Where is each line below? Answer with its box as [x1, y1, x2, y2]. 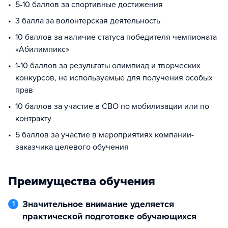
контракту [15, 113, 51, 124]
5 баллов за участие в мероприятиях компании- [15, 130, 194, 140]
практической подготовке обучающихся [22, 211, 196, 222]
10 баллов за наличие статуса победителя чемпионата [15, 32, 217, 42]
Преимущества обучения [8, 174, 155, 189]
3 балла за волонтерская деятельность [15, 16, 160, 26]
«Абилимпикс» [15, 44, 69, 54]
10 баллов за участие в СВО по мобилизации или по [15, 101, 209, 111]
